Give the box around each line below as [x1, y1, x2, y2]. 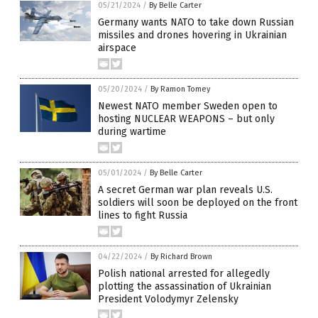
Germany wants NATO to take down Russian [98, 16, 294, 29]
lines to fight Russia [98, 209, 187, 222]
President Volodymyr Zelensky [98, 293, 238, 306]
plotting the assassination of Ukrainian [98, 280, 271, 293]
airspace [98, 42, 136, 55]
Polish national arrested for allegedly [98, 268, 270, 280]
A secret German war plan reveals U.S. [98, 184, 273, 197]
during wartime [98, 126, 166, 138]
